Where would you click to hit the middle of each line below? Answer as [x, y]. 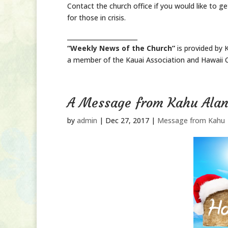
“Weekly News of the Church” [121, 48]
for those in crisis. [96, 18]
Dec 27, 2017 [127, 120]
